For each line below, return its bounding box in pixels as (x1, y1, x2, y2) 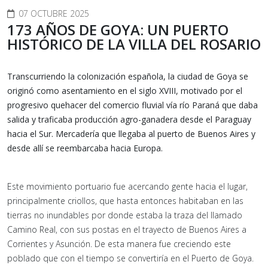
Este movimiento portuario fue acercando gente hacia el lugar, (7, 180, 248, 192)
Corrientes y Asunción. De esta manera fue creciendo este (7, 237, 231, 249)
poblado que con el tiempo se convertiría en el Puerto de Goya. (7, 252, 254, 264)
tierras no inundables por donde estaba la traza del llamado (7, 209, 242, 221)
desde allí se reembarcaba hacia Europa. (7, 142, 163, 154)
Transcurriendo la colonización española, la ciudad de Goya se (7, 70, 248, 82)
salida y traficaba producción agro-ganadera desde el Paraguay (7, 113, 251, 125)
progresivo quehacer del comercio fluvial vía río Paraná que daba (7, 99, 258, 111)
